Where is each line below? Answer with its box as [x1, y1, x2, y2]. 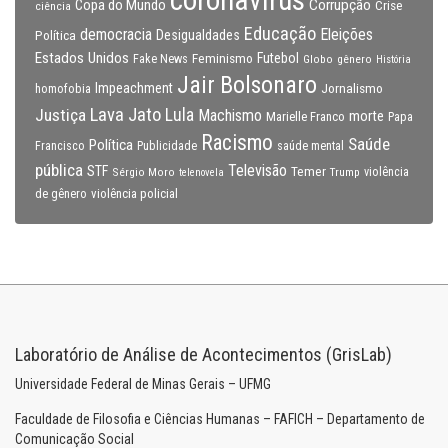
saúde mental [277, 139, 344, 153]
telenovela [179, 166, 224, 179]
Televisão [228, 161, 287, 180]
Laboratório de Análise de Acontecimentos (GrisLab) [15, 344, 392, 365]
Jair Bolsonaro [177, 71, 317, 99]
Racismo [201, 130, 273, 155]
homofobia [35, 82, 91, 96]
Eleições [320, 25, 373, 44]
